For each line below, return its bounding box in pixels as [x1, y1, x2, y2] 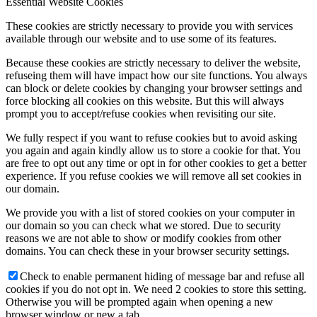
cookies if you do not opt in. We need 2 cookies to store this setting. [6, 283, 306, 296]
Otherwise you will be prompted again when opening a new [6, 296, 273, 309]
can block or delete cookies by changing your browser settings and [6, 82, 302, 95]
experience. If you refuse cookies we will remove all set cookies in [6, 170, 301, 183]
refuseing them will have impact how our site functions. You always [6, 69, 307, 82]
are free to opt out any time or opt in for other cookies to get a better [6, 157, 306, 170]
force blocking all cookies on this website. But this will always [6, 95, 284, 108]
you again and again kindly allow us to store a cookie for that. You [6, 144, 301, 157]
